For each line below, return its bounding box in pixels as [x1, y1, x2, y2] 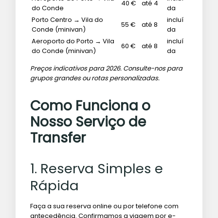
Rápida [30, 176, 79, 196]
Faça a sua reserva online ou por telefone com [30, 201, 179, 211]
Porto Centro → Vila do [32, 15, 103, 24]
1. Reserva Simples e [30, 159, 163, 179]
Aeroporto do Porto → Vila [32, 36, 114, 46]
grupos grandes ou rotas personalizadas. [30, 73, 160, 83]
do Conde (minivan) [32, 46, 96, 55]
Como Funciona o [30, 96, 150, 115]
